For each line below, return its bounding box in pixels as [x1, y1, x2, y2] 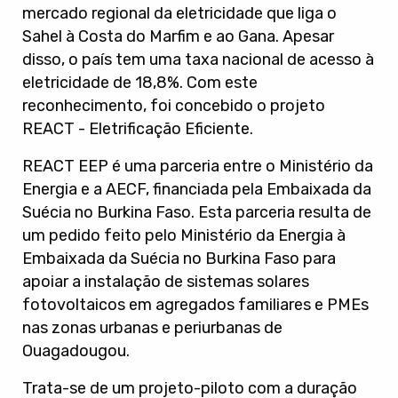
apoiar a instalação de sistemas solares [22, 272, 309, 291]
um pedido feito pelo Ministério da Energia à [22, 226, 346, 245]
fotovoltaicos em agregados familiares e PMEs [22, 295, 369, 314]
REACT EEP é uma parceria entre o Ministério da [22, 156, 373, 176]
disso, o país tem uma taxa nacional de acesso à [22, 50, 374, 69]
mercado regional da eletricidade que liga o [22, 4, 337, 23]
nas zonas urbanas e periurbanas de [22, 318, 283, 338]
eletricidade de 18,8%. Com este [22, 73, 258, 92]
